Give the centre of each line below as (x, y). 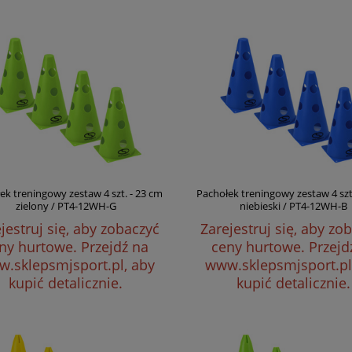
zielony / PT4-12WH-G (66, 206)
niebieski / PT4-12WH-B (294, 206)
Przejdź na (114, 247)
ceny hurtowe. (260, 247)
